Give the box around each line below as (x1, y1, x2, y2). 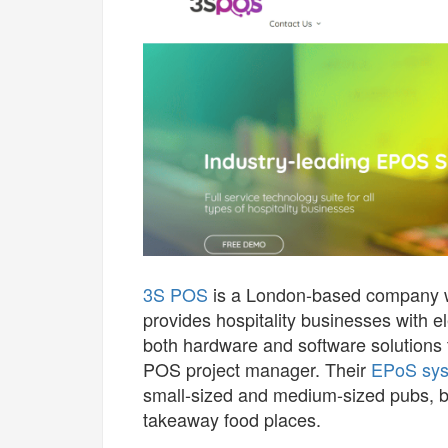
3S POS (143, 281, 208, 307)
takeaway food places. (143, 406, 326, 432)
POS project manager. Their (143, 356, 371, 382)
